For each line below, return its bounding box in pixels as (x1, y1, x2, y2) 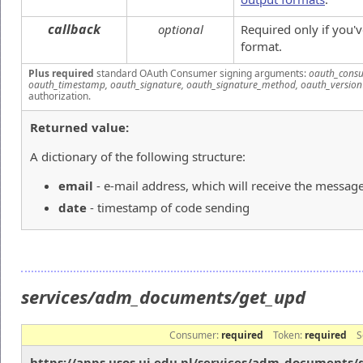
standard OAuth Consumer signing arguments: (94, 66, 309, 80)
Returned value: (30, 119, 129, 135)
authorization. (28, 89, 91, 103)
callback (48, 20, 100, 38)
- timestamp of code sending (87, 199, 250, 216)
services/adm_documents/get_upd (21, 284, 310, 309)
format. (241, 38, 282, 54)
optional (157, 21, 203, 37)
